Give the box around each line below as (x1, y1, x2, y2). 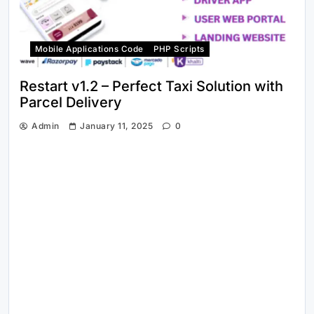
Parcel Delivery (20, 94, 122, 111)
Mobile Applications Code (35, 44, 144, 55)
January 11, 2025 (80, 121, 153, 132)
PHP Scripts (153, 44, 205, 55)
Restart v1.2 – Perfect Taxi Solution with (20, 78, 283, 95)
